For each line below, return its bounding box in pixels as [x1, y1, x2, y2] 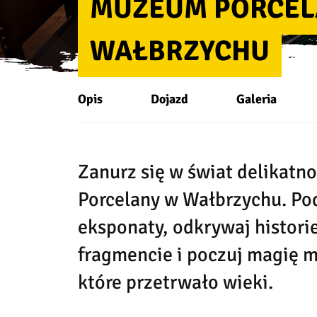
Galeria [236, 91, 277, 107]
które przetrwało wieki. [77, 270, 273, 294]
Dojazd [150, 91, 188, 107]
